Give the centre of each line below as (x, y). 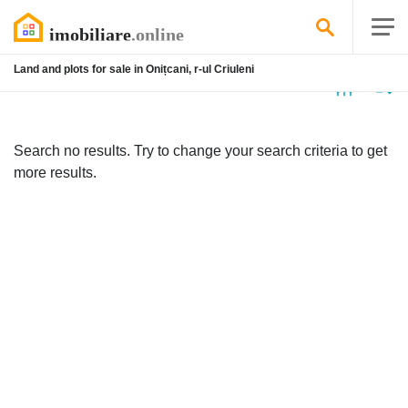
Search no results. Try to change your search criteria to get (200, 151)
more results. (55, 173)
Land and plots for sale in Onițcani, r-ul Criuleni (134, 69)
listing (58, 84)
